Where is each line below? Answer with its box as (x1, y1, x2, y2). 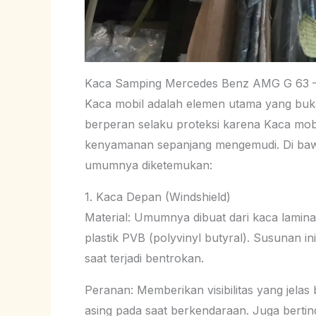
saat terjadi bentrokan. (85, 250, 204, 265)
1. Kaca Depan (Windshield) (85, 189, 231, 204)
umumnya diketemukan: (85, 157, 212, 172)
